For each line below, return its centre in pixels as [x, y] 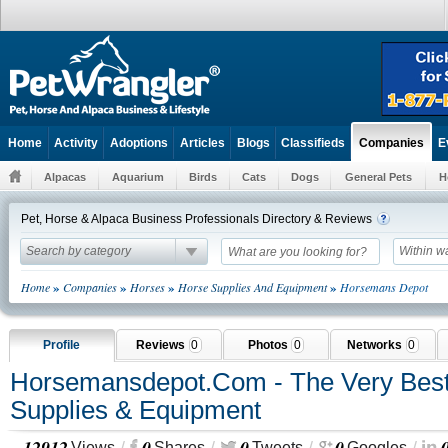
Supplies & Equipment [135, 410]
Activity [76, 143]
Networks [376, 345]
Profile [62, 345]
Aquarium [138, 177]
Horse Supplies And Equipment [252, 287]
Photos [269, 345]
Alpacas [65, 177]
